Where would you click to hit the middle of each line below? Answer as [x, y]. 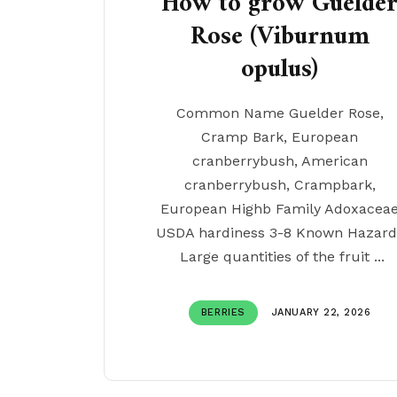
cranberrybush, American [280, 160]
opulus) [280, 70]
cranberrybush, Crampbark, [280, 184]
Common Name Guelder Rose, [280, 113]
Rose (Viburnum [280, 37]
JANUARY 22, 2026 [321, 312]
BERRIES [223, 312]
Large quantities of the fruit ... [280, 256]
